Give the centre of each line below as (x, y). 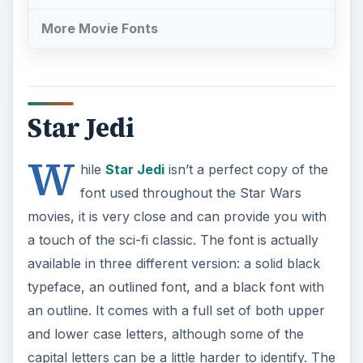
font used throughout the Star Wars (190, 192)
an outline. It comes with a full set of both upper (176, 310)
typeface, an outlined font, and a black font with (175, 286)
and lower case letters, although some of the (165, 333)
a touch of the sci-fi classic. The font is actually (173, 239)
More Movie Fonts (99, 29)
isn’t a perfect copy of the (246, 169)
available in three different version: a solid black (173, 263)
